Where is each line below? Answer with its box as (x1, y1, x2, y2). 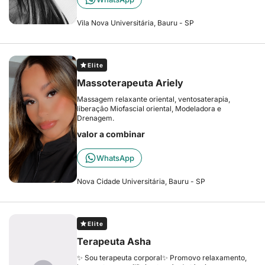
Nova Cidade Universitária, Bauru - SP (77, 177, 205, 186)
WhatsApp (96, 153, 134, 163)
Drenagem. (77, 114, 114, 122)
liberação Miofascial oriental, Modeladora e (77, 104, 221, 113)
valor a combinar (77, 129, 145, 139)
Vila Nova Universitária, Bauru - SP (77, 18, 194, 27)
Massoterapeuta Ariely (77, 77, 183, 89)
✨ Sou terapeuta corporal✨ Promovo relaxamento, (77, 253, 247, 262)
